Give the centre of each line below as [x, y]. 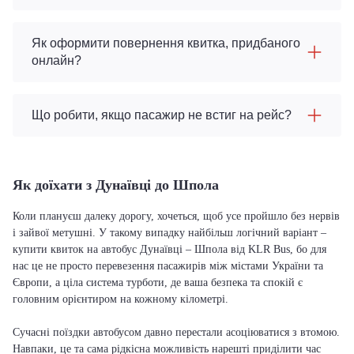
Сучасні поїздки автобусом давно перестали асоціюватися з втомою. [176, 332]
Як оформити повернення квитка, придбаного [166, 43]
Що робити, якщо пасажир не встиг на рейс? [162, 115]
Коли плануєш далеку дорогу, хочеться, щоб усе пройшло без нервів [176, 216]
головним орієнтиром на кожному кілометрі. [121, 299]
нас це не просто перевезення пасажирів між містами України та [168, 266]
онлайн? [56, 60]
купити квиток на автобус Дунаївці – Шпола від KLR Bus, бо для [169, 249]
